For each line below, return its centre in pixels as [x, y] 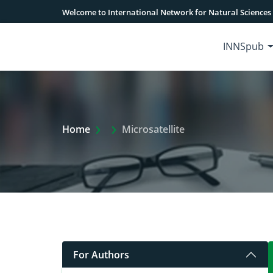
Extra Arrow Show [147, 129]
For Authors [101, 254]
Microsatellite [153, 129]
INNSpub [244, 46]
